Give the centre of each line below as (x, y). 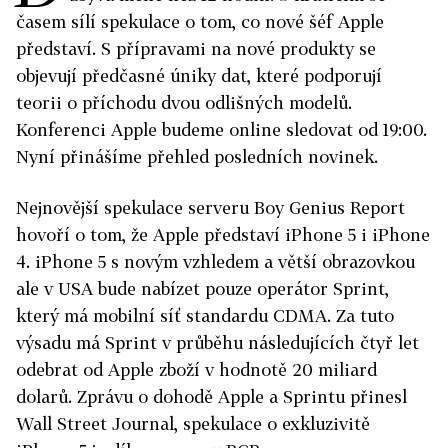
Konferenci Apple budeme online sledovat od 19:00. (221, 129)
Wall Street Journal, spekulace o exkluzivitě (193, 423)
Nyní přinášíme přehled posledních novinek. (197, 156)
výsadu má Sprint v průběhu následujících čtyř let (217, 342)
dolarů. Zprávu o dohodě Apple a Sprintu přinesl (211, 396)
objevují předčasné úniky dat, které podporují (199, 75)
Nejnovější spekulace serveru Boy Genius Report (210, 207)
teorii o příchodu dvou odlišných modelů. (184, 102)
